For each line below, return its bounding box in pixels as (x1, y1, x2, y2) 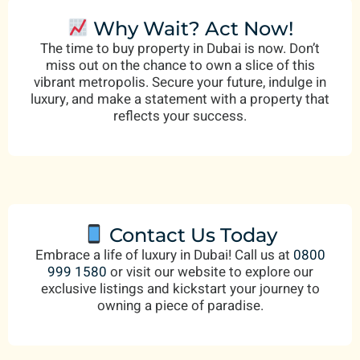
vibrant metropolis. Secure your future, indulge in (34, 72, 326, 92)
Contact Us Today (104, 223, 278, 247)
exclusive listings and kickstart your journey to (40, 278, 320, 299)
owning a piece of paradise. (96, 295, 264, 316)
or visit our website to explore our (106, 261, 313, 282)
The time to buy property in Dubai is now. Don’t (40, 38, 320, 59)
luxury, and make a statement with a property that (31, 88, 329, 109)
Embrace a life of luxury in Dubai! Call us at (35, 244, 293, 265)
